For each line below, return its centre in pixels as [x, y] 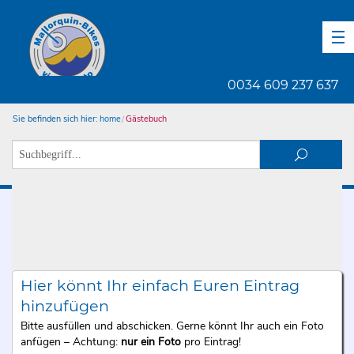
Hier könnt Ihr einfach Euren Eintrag [160, 285]
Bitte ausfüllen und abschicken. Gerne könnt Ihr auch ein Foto [172, 326]
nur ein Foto [151, 342]
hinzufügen [64, 305]
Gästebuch [146, 119]
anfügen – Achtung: [70, 342]
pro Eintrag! [212, 342]
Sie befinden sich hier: [55, 119]
